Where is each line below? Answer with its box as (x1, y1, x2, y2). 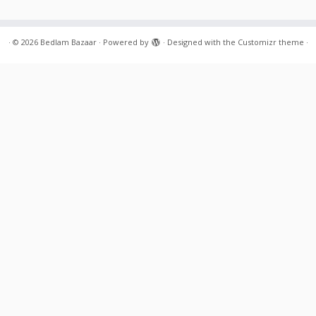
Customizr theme (237, 36, 304, 47)
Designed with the (166, 36, 238, 47)
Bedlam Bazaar (39, 36, 97, 47)
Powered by (102, 36, 149, 47)
